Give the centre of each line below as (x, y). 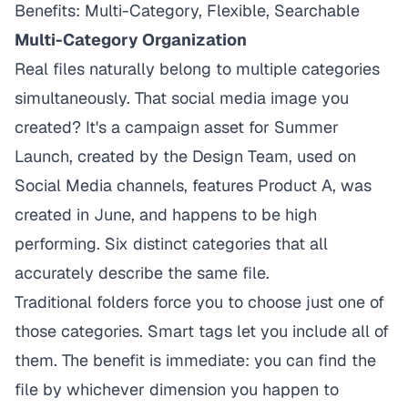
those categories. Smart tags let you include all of (202, 331)
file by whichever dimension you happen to (177, 389)
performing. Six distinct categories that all (171, 244)
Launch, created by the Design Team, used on (185, 156)
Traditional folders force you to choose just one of (199, 302)
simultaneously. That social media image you (182, 98)
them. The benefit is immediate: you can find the (195, 360)
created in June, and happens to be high (166, 214)
